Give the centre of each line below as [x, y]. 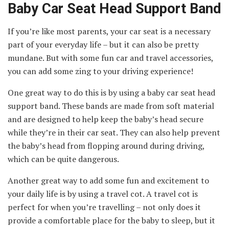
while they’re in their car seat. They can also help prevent [114, 133]
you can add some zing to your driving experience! [100, 71]
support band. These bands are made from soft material [111, 106]
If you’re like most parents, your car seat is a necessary [109, 31]
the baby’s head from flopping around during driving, [106, 146]
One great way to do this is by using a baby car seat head [111, 93]
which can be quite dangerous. [63, 159]
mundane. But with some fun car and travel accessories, [110, 58]
